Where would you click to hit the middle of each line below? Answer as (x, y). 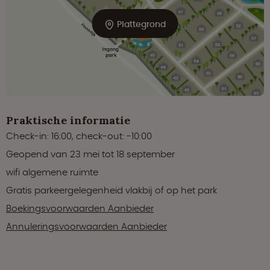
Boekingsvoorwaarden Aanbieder (80, 208)
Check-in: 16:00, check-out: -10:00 (79, 136)
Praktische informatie (68, 120)
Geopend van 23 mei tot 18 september (90, 154)
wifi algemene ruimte (52, 172)
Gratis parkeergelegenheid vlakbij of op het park (111, 190)
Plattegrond (140, 24)
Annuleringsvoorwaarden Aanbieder (86, 226)
